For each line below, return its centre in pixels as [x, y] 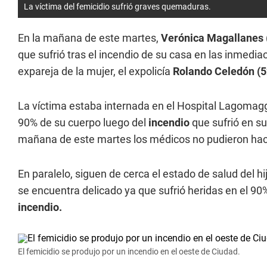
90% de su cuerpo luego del [83, 122]
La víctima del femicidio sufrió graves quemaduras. [117, 7]
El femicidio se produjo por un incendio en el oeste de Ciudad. [129, 252]
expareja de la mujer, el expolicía [95, 71]
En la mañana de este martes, [89, 38]
